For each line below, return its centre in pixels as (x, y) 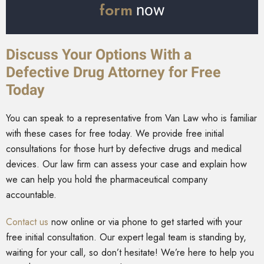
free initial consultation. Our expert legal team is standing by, (126, 237)
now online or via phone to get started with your (145, 222)
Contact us (27, 222)
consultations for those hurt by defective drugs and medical (124, 149)
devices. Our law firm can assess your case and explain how (126, 164)
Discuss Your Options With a (99, 55)
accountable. (31, 195)
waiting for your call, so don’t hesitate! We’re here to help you (130, 253)
